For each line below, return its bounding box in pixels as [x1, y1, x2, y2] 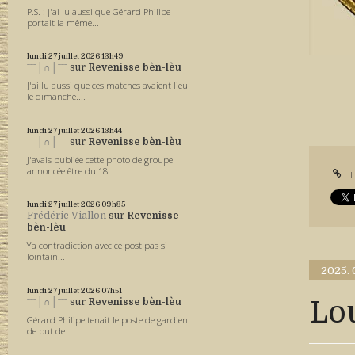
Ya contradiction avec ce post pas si [27, 239, 168, 252]
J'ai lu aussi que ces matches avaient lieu [27, 79, 189, 92]
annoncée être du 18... [27, 164, 116, 177]
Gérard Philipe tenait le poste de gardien [27, 313, 189, 326]
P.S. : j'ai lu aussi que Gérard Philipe [27, 5, 171, 17]
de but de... [27, 324, 73, 337]
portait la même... [27, 16, 100, 29]
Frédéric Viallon [27, 210, 107, 222]
